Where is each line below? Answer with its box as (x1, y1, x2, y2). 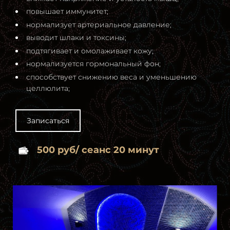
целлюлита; (26, 83, 70, 93)
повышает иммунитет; (26, 7, 108, 16)
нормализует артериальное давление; (26, 20, 171, 29)
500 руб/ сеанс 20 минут (37, 144, 162, 156)
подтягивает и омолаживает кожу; (26, 46, 154, 55)
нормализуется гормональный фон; (26, 59, 161, 69)
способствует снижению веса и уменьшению (26, 72, 197, 82)
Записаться (27, 116, 69, 125)
